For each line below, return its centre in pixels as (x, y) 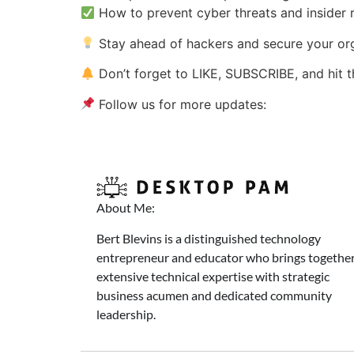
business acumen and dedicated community (214, 295)
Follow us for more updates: (181, 104)
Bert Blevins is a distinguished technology (209, 238)
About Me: (126, 208)
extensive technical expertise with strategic (213, 276)
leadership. (126, 314)
